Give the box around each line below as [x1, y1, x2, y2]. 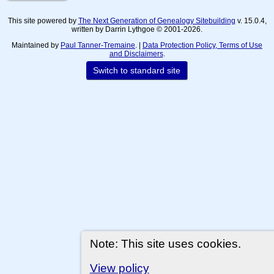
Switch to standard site [91, 65, 183, 75]
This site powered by [7, 16, 78, 25]
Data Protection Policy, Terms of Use [143, 40, 262, 50]
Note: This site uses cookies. [89, 237, 241, 250]
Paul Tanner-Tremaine [61, 40, 135, 50]
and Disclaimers [109, 49, 163, 58]
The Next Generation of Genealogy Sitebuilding [78, 16, 235, 25]
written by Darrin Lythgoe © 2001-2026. [72, 24, 202, 34]
